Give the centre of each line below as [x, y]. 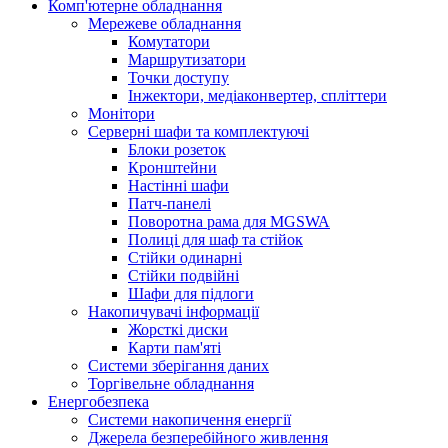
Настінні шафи [178, 185]
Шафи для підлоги [191, 293]
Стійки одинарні [185, 257]
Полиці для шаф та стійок [215, 239]
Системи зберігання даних [178, 365]
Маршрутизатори [187, 59]
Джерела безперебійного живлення [208, 437]
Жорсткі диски [178, 329]
